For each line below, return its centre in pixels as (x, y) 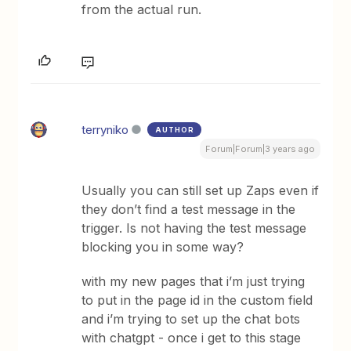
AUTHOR (175, 130)
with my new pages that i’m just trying (194, 282)
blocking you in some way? (163, 247)
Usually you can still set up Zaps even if (201, 191)
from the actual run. (142, 10)
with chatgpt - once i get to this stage (192, 338)
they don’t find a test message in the (189, 210)
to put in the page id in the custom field (197, 300)
